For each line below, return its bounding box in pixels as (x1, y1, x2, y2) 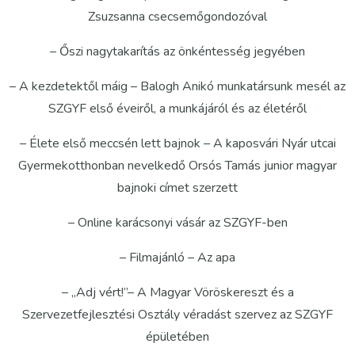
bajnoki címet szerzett (117, 179, 238, 197)
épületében (146, 328, 209, 346)
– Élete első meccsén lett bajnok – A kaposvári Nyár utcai (19, 135, 336, 153)
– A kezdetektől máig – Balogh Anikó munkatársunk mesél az (10, 78, 345, 96)
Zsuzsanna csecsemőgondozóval (88, 8, 267, 26)
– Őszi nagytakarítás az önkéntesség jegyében (50, 43, 305, 61)
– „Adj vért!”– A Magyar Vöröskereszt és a (61, 284, 294, 302)
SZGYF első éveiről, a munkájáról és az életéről (48, 100, 307, 118)
